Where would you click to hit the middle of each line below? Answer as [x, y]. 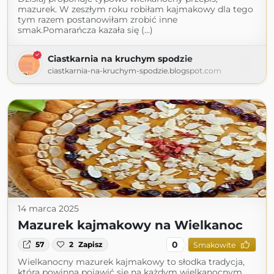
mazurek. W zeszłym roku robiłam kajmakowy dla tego [135, 9]
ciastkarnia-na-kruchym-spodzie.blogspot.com [135, 71]
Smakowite [214, 245]
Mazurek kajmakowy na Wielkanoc [130, 225]
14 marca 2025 [48, 209]
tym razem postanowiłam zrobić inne [98, 20]
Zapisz [91, 244]
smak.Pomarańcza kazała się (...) [85, 30]
